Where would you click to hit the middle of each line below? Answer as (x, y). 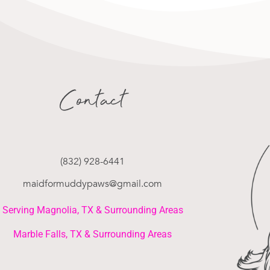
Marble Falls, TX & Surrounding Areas (93, 234)
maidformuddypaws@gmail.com (93, 184)
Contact (93, 102)
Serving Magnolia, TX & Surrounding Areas (93, 210)
